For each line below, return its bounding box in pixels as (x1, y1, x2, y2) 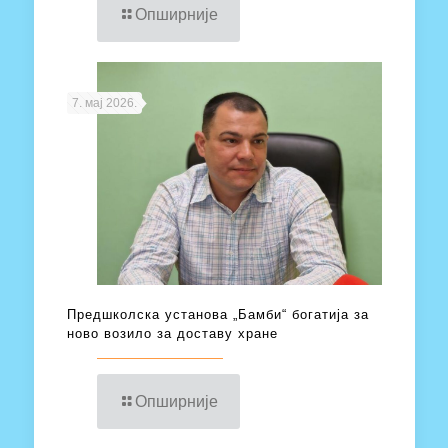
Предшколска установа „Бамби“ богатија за (66, 306, 369, 322)
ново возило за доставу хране (66, 325, 278, 341)
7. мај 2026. (71, 95, 137, 110)
